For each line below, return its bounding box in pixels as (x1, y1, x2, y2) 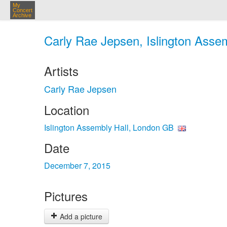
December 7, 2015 (44, 160, 110, 171)
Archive (13, 12, 31, 18)
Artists (44, 62, 79, 80)
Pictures (44, 187, 88, 205)
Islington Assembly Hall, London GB (44, 122, 174, 133)
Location (44, 101, 89, 119)
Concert (13, 7, 32, 13)
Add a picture (58, 211, 102, 221)
